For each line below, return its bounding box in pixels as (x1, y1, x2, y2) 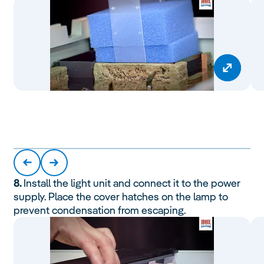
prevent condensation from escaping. (14, 203, 189, 217)
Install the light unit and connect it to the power (24, 176, 241, 190)
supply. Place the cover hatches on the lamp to (14, 189, 229, 203)
